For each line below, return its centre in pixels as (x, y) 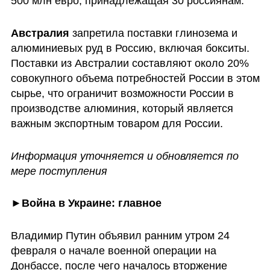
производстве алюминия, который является (122, 108)
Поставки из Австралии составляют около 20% (130, 63)
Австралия (40, 33)
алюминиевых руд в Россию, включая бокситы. (130, 48)
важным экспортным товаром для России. (117, 123)
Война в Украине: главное (91, 203)
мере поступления (59, 171)
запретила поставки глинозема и (153, 33)
